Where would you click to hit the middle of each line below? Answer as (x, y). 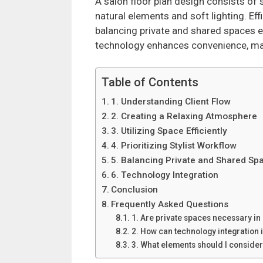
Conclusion (135, 190)
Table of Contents (150, 82)
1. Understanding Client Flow (171, 102)
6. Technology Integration (165, 175)
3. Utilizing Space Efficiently (169, 131)
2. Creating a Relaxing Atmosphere (184, 117)
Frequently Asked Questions (170, 205)
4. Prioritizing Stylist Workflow (174, 146)
